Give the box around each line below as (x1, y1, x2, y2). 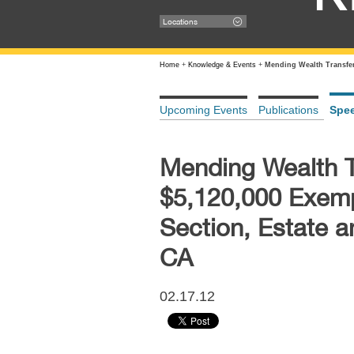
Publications (258, 104, 318, 116)
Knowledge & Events (188, 61, 256, 69)
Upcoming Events (160, 104, 247, 116)
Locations (162, 17, 198, 26)
